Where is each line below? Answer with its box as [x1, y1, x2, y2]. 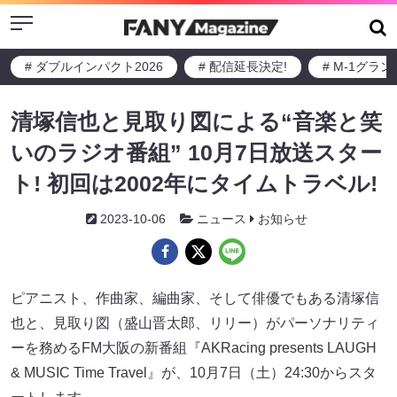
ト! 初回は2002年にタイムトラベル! [11, 171, 378, 196]
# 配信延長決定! [198, 59, 287, 74]
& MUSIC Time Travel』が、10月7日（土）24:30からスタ [11, 365, 377, 380]
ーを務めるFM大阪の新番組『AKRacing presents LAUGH [11, 340, 377, 355]
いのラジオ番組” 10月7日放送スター [11, 140, 382, 165]
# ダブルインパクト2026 [25, 59, 163, 74]
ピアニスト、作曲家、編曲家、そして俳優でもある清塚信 [11, 291, 379, 306]
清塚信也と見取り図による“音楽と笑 [11, 109, 382, 134]
